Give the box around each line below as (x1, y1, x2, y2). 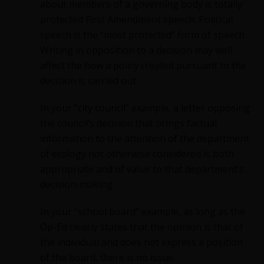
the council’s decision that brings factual (40, 117, 217, 130)
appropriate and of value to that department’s (40, 163, 245, 176)
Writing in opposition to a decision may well (40, 44, 233, 57)
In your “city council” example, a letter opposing (40, 101, 250, 115)
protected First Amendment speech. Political (40, 13, 233, 27)
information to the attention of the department (40, 132, 250, 146)
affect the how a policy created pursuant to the (40, 59, 247, 72)
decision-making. (40, 178, 115, 192)
